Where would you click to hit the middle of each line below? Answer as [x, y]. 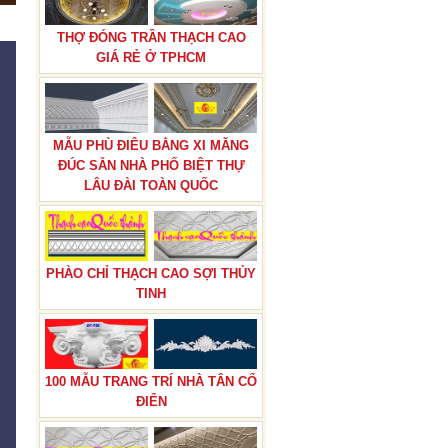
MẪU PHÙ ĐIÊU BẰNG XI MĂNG [151, 145]
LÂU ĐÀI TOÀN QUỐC [151, 185]
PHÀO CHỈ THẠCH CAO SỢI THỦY [151, 273]
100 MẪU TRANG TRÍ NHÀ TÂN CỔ [151, 381]
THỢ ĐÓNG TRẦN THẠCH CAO [151, 37]
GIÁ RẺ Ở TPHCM [151, 57]
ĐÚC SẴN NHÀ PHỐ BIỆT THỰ [151, 165]
